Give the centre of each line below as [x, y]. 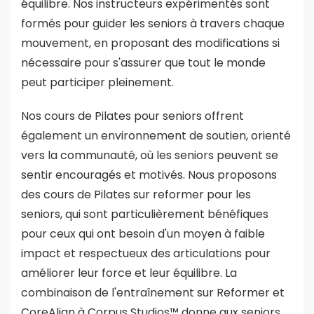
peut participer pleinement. [97, 82]
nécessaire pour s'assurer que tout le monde [143, 62]
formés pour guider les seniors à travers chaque [153, 23]
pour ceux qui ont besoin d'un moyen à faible [143, 233]
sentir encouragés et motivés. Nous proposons [149, 175]
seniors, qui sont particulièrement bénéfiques [145, 214]
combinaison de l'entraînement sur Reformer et [153, 292]
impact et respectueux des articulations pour [146, 253]
